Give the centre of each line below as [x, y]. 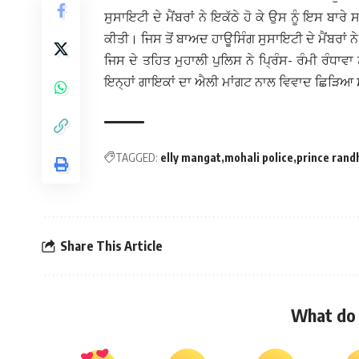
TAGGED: [137, 158]
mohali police [259, 158]
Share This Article [111, 246]
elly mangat [191, 158]
